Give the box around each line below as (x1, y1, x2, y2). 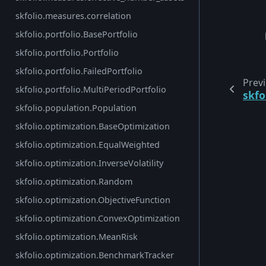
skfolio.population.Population (15, 102, 137, 114)
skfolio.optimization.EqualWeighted (15, 139, 160, 151)
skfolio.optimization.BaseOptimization (15, 121, 170, 132)
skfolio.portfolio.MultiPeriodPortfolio (15, 84, 167, 96)
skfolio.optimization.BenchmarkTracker (15, 249, 175, 261)
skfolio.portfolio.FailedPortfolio (15, 65, 143, 77)
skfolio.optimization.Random (15, 176, 133, 188)
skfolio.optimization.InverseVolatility (15, 157, 164, 169)
